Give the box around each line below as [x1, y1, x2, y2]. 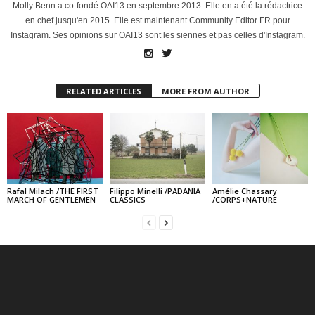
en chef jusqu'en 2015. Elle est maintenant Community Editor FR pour [25, 15, 290, 26]
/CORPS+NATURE [212, 193, 277, 205]
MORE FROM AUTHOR [161, 86, 250, 97]
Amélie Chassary [212, 185, 277, 196]
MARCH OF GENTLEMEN [7, 193, 96, 205]
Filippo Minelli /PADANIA [109, 185, 200, 196]
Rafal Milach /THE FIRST [7, 185, 98, 196]
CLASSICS [109, 193, 146, 205]
